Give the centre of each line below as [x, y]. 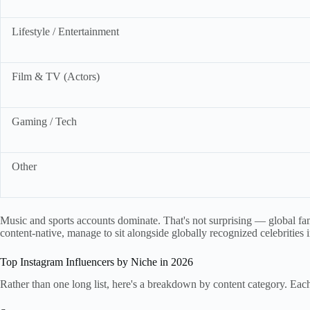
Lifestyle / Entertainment [65, 31]
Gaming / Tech [44, 121]
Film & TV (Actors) [56, 76]
